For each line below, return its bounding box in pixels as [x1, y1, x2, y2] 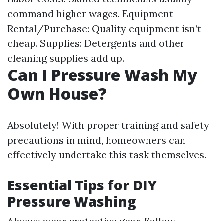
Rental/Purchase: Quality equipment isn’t [7, 22, 201, 35]
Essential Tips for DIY [7, 176, 157, 194]
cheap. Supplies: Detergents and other [7, 37, 184, 49]
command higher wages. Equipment [7, 7, 173, 20]
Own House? [7, 83, 107, 104]
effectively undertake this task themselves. [7, 148, 206, 161]
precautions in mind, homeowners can [7, 134, 185, 146]
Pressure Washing [7, 192, 136, 211]
